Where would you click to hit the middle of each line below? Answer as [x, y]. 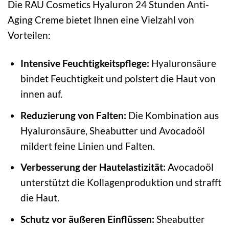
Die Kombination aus [172, 115]
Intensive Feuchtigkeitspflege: [85, 63]
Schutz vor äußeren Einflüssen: [87, 219]
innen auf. [41, 94]
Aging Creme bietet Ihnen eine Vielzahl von [101, 20]
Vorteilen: [29, 35]
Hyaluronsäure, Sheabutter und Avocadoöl [112, 130]
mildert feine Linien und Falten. [87, 146]
